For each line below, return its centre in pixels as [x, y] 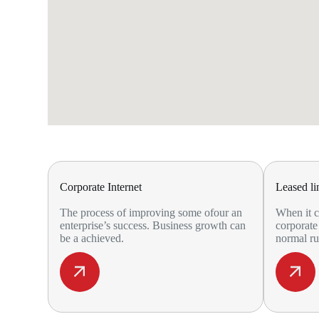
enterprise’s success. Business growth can [153, 225]
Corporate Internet [101, 187]
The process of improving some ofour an [151, 213]
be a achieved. [92, 238]
